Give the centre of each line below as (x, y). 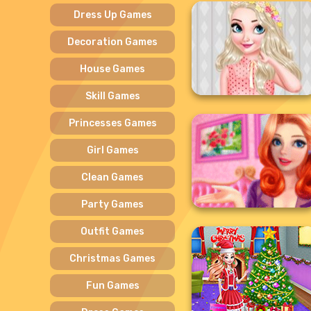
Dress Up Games (112, 15)
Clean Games (112, 177)
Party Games (112, 204)
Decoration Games (112, 42)
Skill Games (112, 96)
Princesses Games (112, 123)
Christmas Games (112, 258)
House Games (112, 69)
